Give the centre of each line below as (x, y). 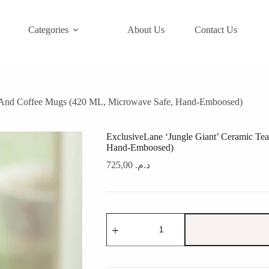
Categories (49, 30)
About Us (146, 30)
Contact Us (216, 30)
